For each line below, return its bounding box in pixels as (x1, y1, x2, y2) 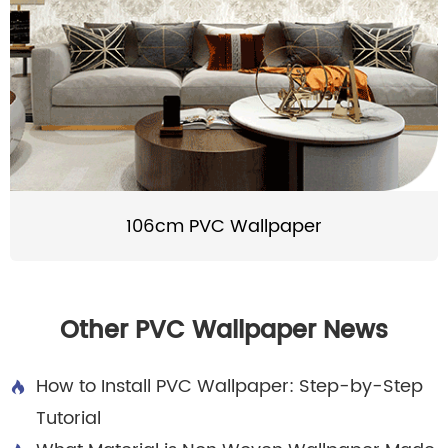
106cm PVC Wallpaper (126, 211, 322, 241)
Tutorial (36, 404, 101, 434)
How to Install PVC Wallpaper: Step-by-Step (36, 372, 423, 402)
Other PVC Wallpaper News (60, 311, 388, 352)
